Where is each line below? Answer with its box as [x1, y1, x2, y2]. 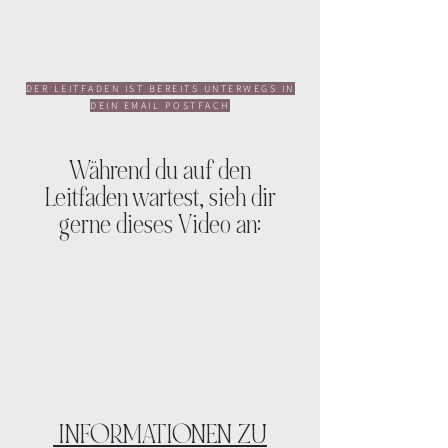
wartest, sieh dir [127, 182, 276, 214]
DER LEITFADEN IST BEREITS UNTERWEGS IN [25, 82, 295, 95]
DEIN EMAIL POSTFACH [90, 99, 230, 112]
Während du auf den [69, 155, 251, 187]
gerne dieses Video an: [59, 209, 261, 241]
